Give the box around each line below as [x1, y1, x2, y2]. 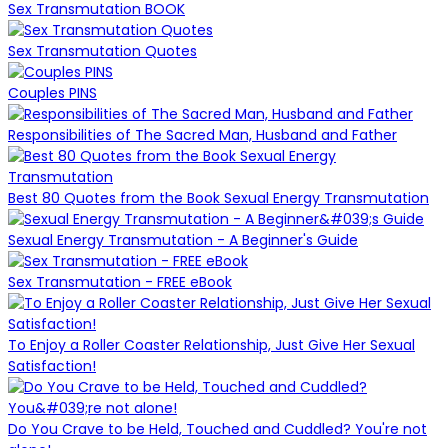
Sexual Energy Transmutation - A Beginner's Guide [8, 230, 358, 251]
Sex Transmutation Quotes [8, 41, 197, 62]
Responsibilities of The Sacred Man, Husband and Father [8, 125, 397, 146]
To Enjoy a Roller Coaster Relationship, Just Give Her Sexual [8, 335, 415, 356]
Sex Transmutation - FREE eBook [8, 272, 232, 293]
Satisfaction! [8, 356, 96, 377]
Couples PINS [8, 83, 97, 104]
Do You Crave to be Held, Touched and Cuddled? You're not [8, 419, 427, 440]
